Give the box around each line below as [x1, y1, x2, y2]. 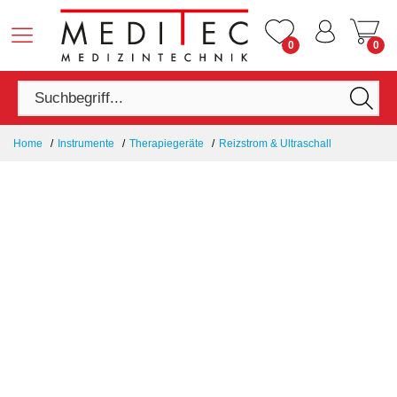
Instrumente [58, 137, 114, 150]
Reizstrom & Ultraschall [219, 137, 331, 150]
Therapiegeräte [129, 137, 204, 150]
